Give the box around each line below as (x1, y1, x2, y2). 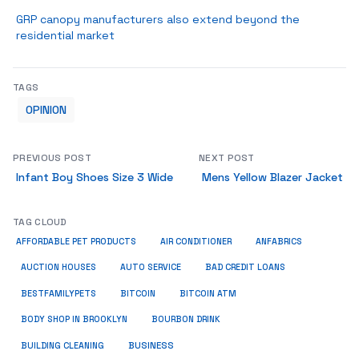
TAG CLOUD (13, 216, 67, 228)
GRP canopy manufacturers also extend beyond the (16, 12, 300, 26)
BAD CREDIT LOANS (205, 262, 285, 272)
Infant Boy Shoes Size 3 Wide (16, 170, 173, 184)
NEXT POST (199, 151, 255, 164)
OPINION (26, 103, 67, 117)
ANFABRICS (256, 236, 302, 247)
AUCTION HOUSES (21, 262, 96, 272)
